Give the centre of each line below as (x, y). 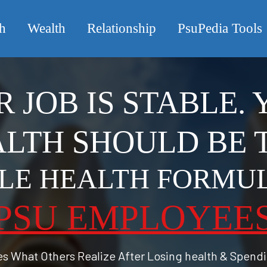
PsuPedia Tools (220, 29)
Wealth (46, 29)
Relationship (122, 29)
